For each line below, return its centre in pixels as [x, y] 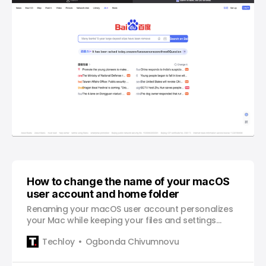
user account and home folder [103, 194]
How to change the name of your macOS [129, 182]
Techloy [59, 241]
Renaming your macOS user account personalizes [130, 209]
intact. [40, 232]
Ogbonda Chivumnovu [132, 241]
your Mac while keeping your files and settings [121, 221]
